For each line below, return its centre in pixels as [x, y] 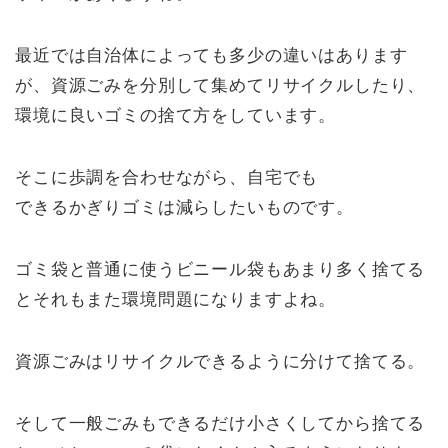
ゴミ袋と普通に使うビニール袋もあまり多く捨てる [220, 270]
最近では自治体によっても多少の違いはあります [211, 56]
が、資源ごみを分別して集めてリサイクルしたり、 [220, 86]
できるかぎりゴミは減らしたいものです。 [184, 208]
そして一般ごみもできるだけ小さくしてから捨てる [220, 424]
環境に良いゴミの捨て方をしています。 [176, 116]
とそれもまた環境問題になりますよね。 [176, 300]
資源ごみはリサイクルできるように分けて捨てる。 [220, 362]
